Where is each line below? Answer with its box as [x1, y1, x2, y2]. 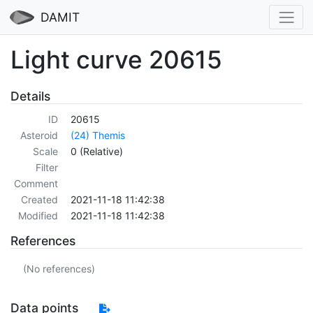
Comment [13, 177, 58, 190]
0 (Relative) [71, 145, 123, 158]
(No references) [22, 262, 95, 275]
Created [20, 194, 58, 206]
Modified [17, 210, 58, 222]
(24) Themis [71, 129, 125, 142]
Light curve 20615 [10, 44, 222, 74]
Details [10, 88, 50, 103]
